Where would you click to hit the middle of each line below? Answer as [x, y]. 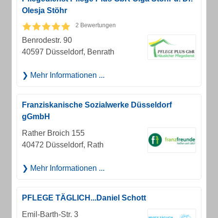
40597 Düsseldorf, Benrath [68, 52]
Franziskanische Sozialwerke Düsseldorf [97, 105]
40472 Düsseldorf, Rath [63, 145]
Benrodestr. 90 [47, 40]
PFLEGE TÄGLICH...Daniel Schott [84, 198]
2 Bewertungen [96, 25]
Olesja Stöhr [45, 10]
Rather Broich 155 [53, 133]
